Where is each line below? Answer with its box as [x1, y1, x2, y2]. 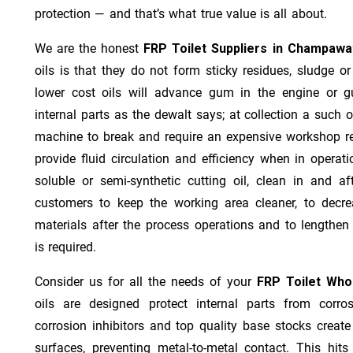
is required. [35, 239, 97, 255]
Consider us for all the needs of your [35, 273, 257, 289]
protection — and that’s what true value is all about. [35, 6, 327, 21]
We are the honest [35, 40, 144, 56]
